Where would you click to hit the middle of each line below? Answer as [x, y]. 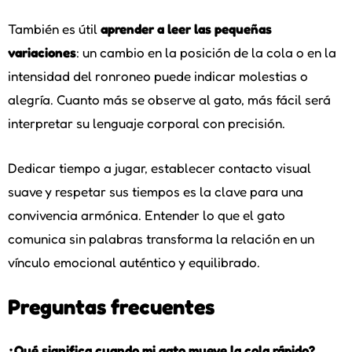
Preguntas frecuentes [111, 306]
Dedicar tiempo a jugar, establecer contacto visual [159, 167]
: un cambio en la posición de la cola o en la [206, 52]
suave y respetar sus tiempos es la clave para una [156, 191]
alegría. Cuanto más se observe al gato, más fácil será [169, 99]
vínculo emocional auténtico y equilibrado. [134, 262]
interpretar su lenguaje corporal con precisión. [147, 123]
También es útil [54, 28]
